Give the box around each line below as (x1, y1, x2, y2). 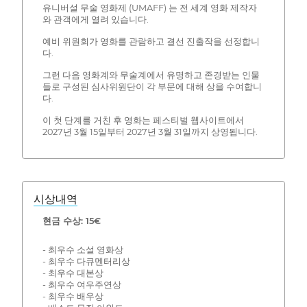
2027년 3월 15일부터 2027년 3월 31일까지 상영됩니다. (42, 127, 258, 138)
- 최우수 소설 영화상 (42, 245, 123, 256)
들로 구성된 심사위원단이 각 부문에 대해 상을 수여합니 (42, 82, 262, 93)
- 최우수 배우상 (42, 291, 103, 302)
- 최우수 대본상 (42, 268, 103, 279)
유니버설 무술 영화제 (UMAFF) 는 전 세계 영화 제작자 (42, 3, 257, 14)
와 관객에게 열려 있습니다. (42, 14, 149, 25)
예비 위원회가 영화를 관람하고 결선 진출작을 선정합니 (42, 36, 260, 47)
